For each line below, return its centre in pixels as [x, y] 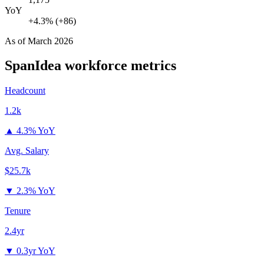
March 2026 [50, 41]
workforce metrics [119, 66]
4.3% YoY [36, 131]
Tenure [18, 211]
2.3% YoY [36, 191]
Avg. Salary [27, 151]
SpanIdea [33, 66]
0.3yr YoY [36, 251]
